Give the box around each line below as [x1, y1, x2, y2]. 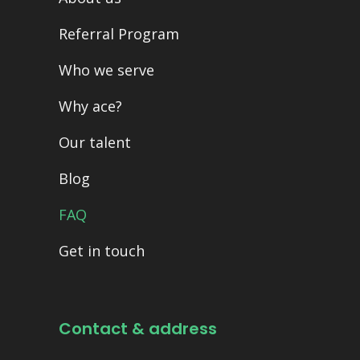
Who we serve [58, 59, 154, 80]
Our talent [58, 132, 131, 152]
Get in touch [58, 240, 145, 260]
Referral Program [58, 23, 179, 43]
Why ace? [58, 96, 122, 116]
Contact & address [58, 317, 217, 340]
